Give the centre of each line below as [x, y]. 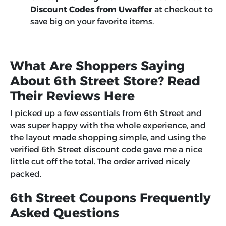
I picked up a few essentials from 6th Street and [106, 114]
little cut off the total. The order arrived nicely [100, 162]
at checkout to [183, 10]
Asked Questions [65, 213]
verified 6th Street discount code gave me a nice [106, 150]
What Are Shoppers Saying [97, 66]
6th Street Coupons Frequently [110, 198]
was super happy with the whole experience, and [108, 126]
